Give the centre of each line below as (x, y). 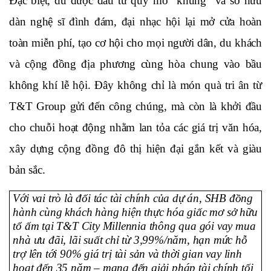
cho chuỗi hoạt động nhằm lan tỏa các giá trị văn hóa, (135, 127)
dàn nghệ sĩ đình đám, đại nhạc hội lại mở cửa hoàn (135, 21)
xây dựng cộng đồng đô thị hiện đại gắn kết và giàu (135, 148)
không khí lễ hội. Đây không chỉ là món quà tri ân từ (135, 85)
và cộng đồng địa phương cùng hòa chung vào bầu (135, 64)
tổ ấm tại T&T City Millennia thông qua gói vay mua (134, 226)
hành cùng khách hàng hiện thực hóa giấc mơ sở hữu (135, 212)
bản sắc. (27, 169)
